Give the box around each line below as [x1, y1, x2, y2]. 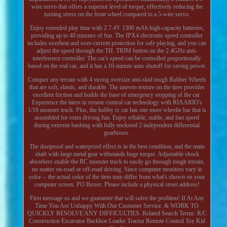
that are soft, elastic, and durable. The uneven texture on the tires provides [29, 83, 205, 91]
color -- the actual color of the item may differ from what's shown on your [28, 173, 205, 180]
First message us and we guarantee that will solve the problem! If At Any [29, 194, 204, 202]
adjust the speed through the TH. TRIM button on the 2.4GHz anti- [36, 47, 198, 54]
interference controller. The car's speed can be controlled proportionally [32, 54, 202, 62]
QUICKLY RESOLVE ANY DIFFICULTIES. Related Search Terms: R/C [27, 209, 207, 217]
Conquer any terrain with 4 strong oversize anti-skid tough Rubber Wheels [27, 75, 206, 83]
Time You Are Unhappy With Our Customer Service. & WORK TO [35, 202, 199, 209]
